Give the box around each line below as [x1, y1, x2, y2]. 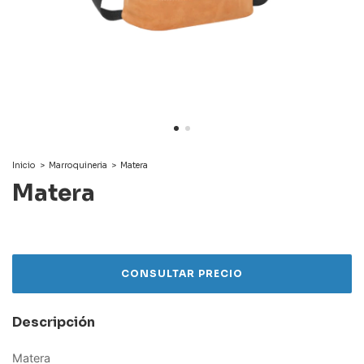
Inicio [12, 160, 36, 171]
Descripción [12, 314, 95, 331]
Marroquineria [49, 160, 109, 171]
